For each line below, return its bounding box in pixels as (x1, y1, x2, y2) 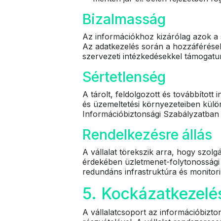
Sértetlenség (82, 69, 166, 85)
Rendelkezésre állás (82, 126, 212, 143)
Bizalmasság (82, 11, 166, 28)
